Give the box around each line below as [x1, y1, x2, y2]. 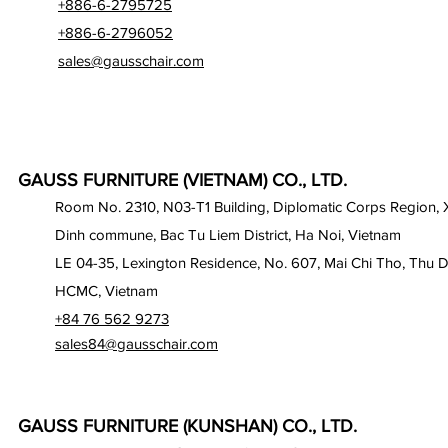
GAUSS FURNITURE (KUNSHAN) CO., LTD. [18, 416, 357, 437]
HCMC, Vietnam [55, 282, 158, 300]
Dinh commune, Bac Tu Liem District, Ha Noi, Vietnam [55, 226, 401, 244]
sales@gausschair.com [58, 52, 204, 70]
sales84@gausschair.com [55, 335, 218, 353]
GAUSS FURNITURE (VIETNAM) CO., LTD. [18, 170, 347, 191]
